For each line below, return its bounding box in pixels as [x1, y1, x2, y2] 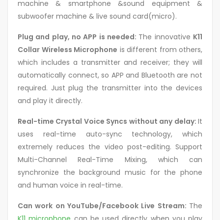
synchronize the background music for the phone [18, 167, 202, 177]
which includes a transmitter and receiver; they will [18, 57, 202, 67]
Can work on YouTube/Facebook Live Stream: [18, 200, 189, 211]
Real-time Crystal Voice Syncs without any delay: [18, 116, 198, 126]
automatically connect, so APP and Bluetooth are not [18, 70, 202, 80]
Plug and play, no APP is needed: [18, 31, 139, 42]
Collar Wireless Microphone [18, 44, 117, 55]
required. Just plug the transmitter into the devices [18, 82, 202, 93]
